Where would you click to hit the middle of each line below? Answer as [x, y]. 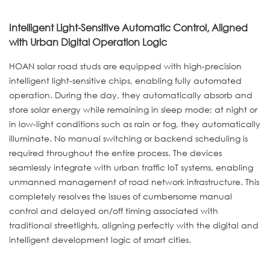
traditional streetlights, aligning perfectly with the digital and [134, 225]
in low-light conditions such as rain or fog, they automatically [135, 124]
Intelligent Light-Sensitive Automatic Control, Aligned [128, 27]
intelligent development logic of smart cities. [100, 240]
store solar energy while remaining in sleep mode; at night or [133, 110]
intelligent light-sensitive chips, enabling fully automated [125, 81]
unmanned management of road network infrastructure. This [134, 182]
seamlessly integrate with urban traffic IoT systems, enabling [131, 168]
